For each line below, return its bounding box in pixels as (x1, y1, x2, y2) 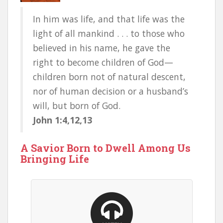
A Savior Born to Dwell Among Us (20, 141, 191, 154)
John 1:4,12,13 (33, 114, 92, 126)
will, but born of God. (33, 100, 120, 111)
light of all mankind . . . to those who (33, 27, 185, 39)
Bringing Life (20, 152, 89, 165)
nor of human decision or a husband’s (33, 85, 188, 97)
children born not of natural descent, (33, 71, 186, 83)
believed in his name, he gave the (33, 42, 170, 54)
